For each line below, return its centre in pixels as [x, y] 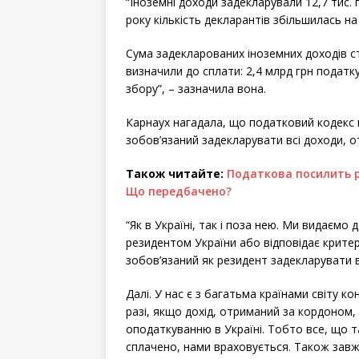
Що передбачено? [179, 191]
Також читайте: [176, 173]
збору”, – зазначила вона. [196, 89]
